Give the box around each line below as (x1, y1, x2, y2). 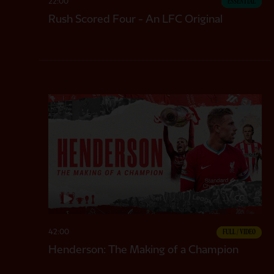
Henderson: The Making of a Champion (48, 243, 239, 256)
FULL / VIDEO (222, 228, 256, 236)
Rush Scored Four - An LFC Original (48, 13, 223, 25)
